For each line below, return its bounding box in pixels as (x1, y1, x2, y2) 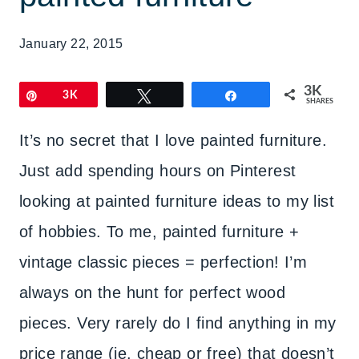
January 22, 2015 (19, 37, 123, 50)
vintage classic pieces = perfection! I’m (19, 253, 307, 271)
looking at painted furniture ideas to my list (19, 192, 334, 210)
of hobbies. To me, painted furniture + (19, 223, 300, 240)
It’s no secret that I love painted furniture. (19, 131, 327, 149)
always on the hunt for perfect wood (19, 284, 285, 301)
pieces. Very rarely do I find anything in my (19, 314, 337, 332)
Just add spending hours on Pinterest (19, 162, 296, 179)
